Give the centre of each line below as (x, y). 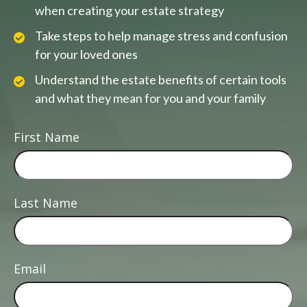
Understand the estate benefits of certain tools (161, 80)
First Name (47, 137)
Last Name (46, 203)
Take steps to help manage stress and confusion (161, 36)
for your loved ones (86, 54)
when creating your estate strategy (130, 11)
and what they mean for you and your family (150, 98)
